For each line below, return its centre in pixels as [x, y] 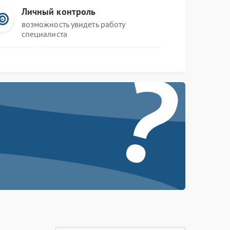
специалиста [44, 34]
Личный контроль [59, 12]
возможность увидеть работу [73, 24]
